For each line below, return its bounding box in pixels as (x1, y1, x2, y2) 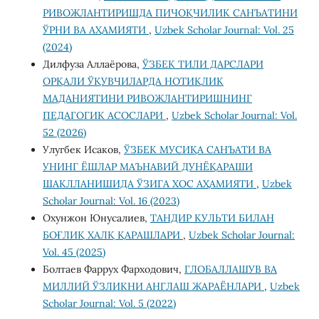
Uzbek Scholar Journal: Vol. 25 (154, 23, 294, 36)
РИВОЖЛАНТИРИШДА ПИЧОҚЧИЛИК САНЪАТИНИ (42, 6, 298, 19)
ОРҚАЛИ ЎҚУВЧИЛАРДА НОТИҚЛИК (42, 74, 224, 88)
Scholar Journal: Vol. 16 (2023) (42, 194, 179, 207)
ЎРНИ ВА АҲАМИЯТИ (42, 23, 149, 36)
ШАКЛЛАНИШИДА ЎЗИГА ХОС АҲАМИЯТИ (42, 177, 256, 190)
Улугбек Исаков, (42, 142, 124, 156)
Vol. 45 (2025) (42, 245, 105, 258)
